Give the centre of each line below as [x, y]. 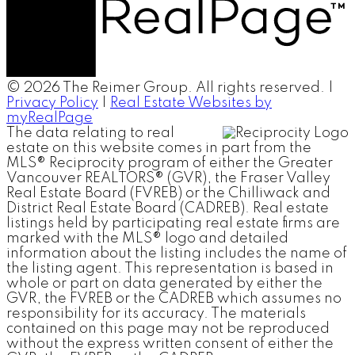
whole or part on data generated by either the [164, 284]
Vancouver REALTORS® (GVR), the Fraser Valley [168, 179]
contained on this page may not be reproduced [168, 329]
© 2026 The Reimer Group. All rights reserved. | [170, 88]
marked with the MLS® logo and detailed [147, 239]
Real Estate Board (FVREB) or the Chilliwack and [168, 194]
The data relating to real [90, 134]
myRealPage [50, 118]
